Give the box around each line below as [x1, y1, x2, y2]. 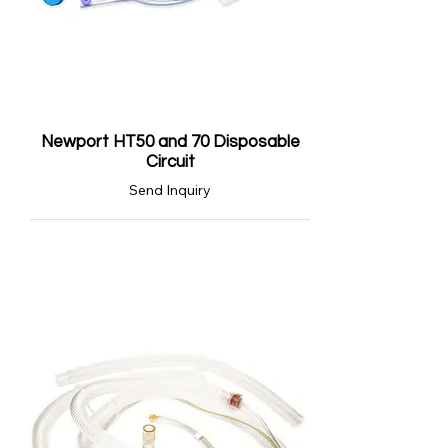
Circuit [145, 153, 195, 171]
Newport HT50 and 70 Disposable [40, 133, 300, 151]
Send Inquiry [129, 181, 211, 199]
